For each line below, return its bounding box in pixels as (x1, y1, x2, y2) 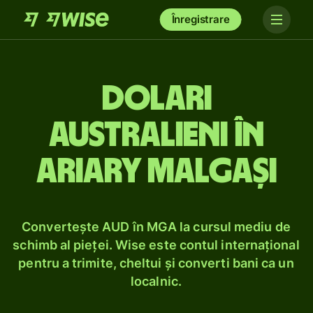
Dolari (101, 82, 212, 117)
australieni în (49, 118, 264, 153)
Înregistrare (171, 13, 230, 26)
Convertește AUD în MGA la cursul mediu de (22, 219, 291, 234)
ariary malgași (36, 154, 277, 189)
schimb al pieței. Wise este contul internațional (13, 238, 300, 252)
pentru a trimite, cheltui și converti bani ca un (18, 256, 294, 270)
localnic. (131, 274, 182, 289)
